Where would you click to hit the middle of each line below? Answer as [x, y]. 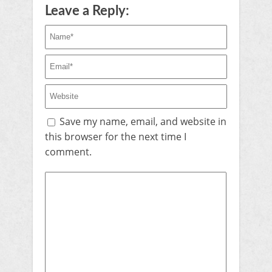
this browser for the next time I [116, 136]
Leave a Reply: [87, 11]
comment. [68, 151]
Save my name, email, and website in [143, 121]
